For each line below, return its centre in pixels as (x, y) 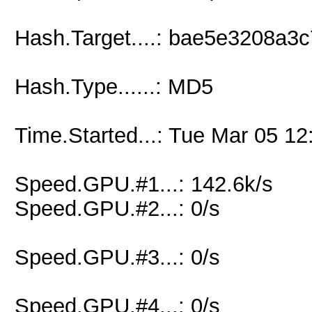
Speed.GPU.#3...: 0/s (117, 257)
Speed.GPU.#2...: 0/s (117, 208)
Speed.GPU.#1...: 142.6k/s (144, 184)
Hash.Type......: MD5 (114, 86)
